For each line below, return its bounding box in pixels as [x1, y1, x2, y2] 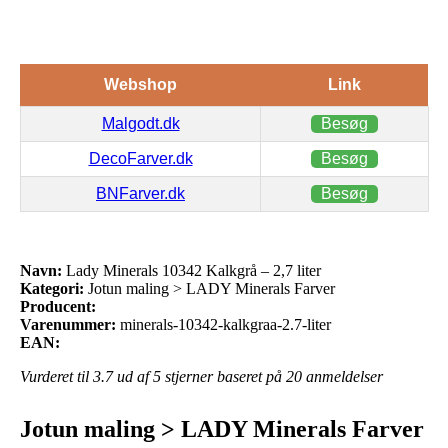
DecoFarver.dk [88, 149, 193, 167]
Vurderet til [20, 367, 93, 385]
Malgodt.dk [101, 114, 180, 132]
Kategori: [20, 279, 84, 297]
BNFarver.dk [96, 184, 185, 202]
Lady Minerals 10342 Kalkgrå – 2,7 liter [62, 261, 321, 279]
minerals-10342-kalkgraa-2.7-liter [120, 315, 331, 333]
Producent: [20, 297, 96, 315]
